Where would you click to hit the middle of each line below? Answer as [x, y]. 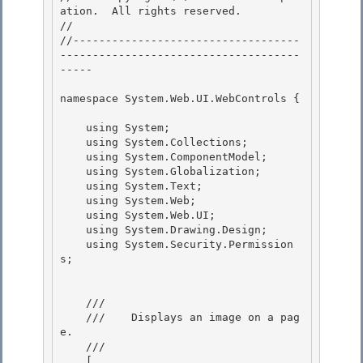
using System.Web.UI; [73, 216]
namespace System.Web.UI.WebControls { [180, 99]
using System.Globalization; [73, 172]
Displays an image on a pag [216, 318]
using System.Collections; [73, 143]
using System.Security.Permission [73, 245]
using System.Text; [73, 186]
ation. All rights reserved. [151, 11]
